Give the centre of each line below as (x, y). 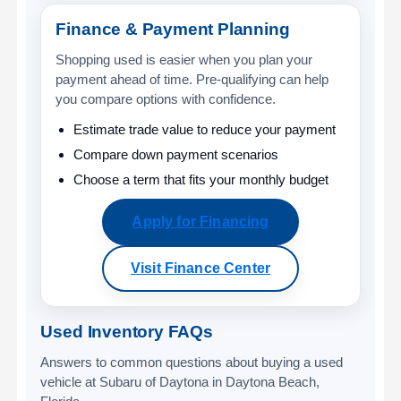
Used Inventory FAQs (127, 331)
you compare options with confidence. (166, 98)
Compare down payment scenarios (175, 154)
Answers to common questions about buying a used (192, 362)
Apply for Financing (200, 221)
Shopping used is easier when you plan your (184, 59)
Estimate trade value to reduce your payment (204, 129)
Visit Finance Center (200, 268)
